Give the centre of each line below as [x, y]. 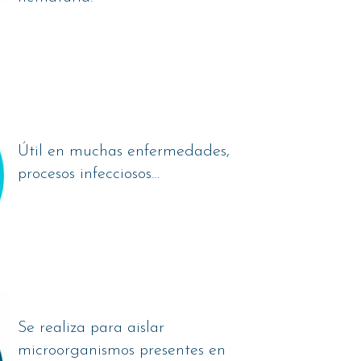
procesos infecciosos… [89, 174]
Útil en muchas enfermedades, [124, 152]
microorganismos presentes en [122, 350]
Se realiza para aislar [91, 328]
